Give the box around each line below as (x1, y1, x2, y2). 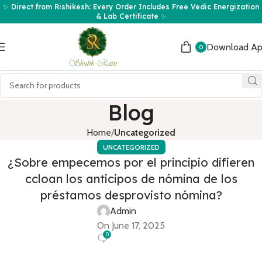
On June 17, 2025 (97, 220, 165, 231)
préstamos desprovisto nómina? (40, 188, 222, 202)
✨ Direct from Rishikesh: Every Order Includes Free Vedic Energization (3, 2, 259, 11)
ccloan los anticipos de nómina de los (25, 171, 237, 186)
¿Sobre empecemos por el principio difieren (8, 155, 254, 170)
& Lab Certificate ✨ (95, 12, 167, 20)
